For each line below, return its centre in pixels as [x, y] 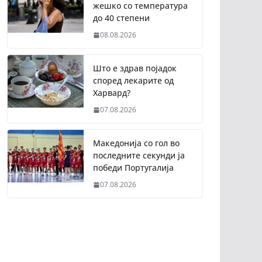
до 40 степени [121, 18]
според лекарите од [133, 81]
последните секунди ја [139, 156]
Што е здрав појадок [135, 68]
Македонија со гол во [136, 143]
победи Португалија [133, 168]
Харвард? [112, 93]
